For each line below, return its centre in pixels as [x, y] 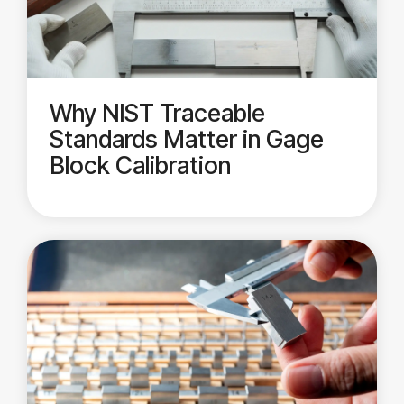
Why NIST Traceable [157, 114]
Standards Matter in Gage [187, 140]
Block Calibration [140, 166]
